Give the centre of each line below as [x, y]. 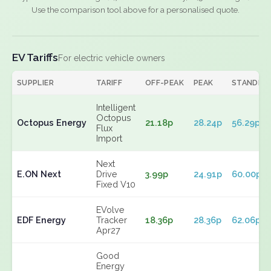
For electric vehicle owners [112, 58]
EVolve [110, 210]
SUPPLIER [35, 83]
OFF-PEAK [165, 83]
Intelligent [116, 107]
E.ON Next [39, 174]
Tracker [112, 220]
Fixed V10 [116, 184]
